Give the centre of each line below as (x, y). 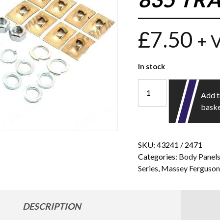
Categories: (159, 156)
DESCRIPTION (52, 206)
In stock (152, 66)
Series (148, 168)
